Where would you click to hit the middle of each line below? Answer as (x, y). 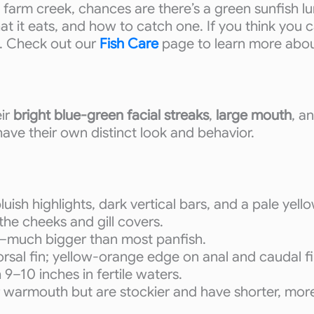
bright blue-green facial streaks (111, 115)
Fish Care (127, 44)
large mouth (254, 115)
